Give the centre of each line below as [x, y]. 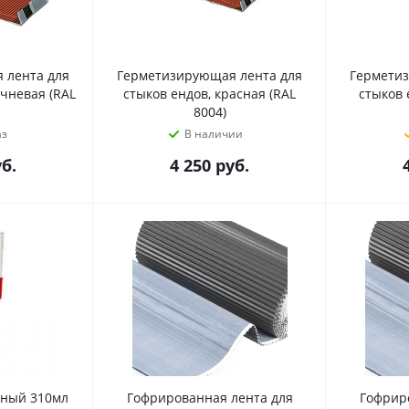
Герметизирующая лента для [210, 75]
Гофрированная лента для [210, 398]
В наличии [213, 134]
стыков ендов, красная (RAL [210, 94]
